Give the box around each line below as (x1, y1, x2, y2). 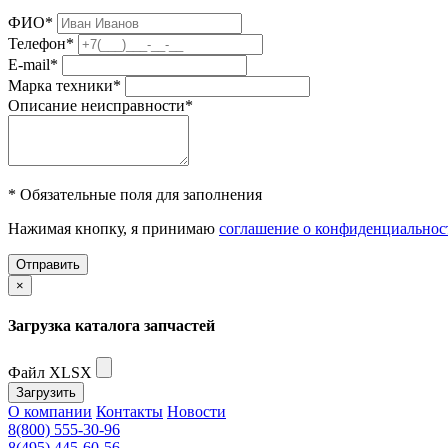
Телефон (8, 35, 66, 53)
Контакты (96, 402, 163, 420)
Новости (167, 402, 226, 420)
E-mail (8, 56, 50, 74)
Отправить (16, 257, 80, 273)
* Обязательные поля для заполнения (8, 186, 262, 204)
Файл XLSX (8, 363, 92, 381)
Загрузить (16, 384, 76, 400)
